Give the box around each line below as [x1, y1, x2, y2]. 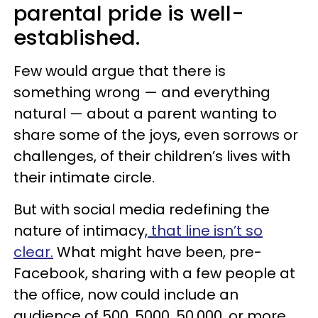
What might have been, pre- [53, 241, 262, 262]
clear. [13, 241, 53, 262]
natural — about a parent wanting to [13, 103, 277, 124]
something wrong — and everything [13, 82, 270, 102]
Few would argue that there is [13, 60, 226, 81]
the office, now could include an [13, 284, 238, 305]
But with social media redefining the [13, 199, 270, 219]
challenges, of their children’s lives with [13, 146, 290, 166]
